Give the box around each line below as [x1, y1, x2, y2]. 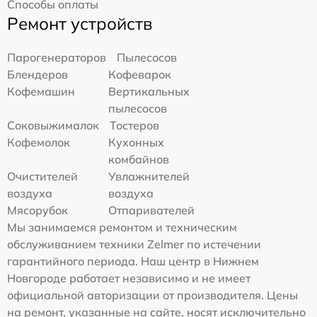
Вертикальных [108, 84, 190, 99]
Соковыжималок [7, 118, 99, 133]
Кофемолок [7, 135, 70, 150]
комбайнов [108, 152, 170, 167]
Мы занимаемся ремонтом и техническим [7, 220, 237, 235]
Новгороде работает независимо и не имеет [7, 271, 250, 286]
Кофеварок [108, 67, 172, 82]
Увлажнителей [108, 169, 190, 184]
